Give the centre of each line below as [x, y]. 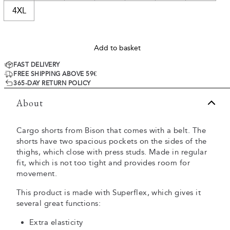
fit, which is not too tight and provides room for [103, 163]
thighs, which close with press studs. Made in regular [112, 152]
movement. [37, 174]
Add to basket [117, 48]
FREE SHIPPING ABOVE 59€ [55, 74]
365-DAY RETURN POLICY [52, 83]
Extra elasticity [56, 223]
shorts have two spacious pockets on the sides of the [112, 141]
